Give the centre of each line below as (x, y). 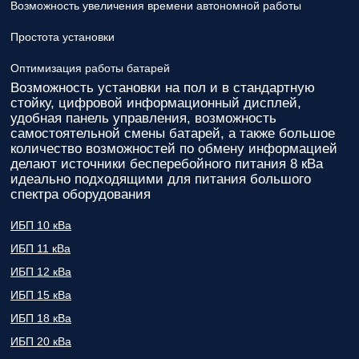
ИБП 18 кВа (41, 318)
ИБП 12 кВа (41, 272)
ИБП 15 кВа (41, 295)
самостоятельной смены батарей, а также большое (173, 133)
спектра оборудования (81, 194)
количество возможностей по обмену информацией (174, 149)
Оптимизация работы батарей (90, 68)
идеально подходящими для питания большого (161, 179)
